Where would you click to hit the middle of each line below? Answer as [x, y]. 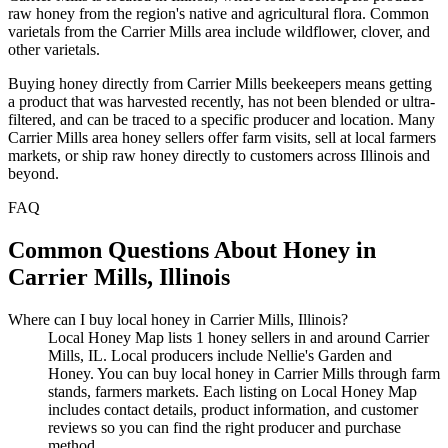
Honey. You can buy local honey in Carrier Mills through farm [244, 373]
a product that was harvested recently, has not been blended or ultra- [221, 101]
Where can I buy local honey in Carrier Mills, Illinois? [178, 319]
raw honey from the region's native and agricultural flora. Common [218, 13]
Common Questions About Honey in [192, 249]
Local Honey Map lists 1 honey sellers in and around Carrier [238, 337]
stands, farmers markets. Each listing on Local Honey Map [232, 391]
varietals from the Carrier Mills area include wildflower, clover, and [219, 31]
